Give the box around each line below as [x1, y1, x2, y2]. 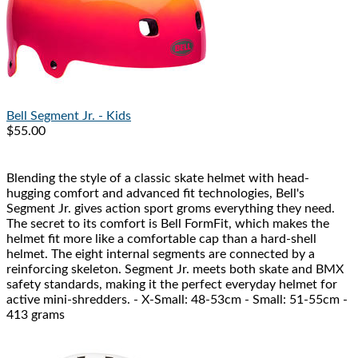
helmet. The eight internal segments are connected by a [6, 248, 315, 261]
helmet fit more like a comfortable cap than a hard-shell [6, 233, 316, 246]
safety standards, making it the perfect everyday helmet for [6, 278, 337, 292]
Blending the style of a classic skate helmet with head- [6, 172, 309, 185]
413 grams [6, 308, 65, 322]
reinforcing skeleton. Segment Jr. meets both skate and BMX [6, 263, 344, 276]
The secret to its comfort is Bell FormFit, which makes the [6, 217, 329, 231]
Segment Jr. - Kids [30, 109, 131, 123]
